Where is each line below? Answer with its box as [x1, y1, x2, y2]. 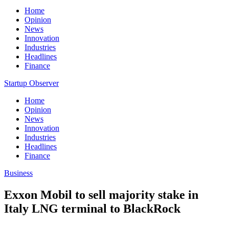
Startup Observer [4, 79, 59, 87]
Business [4, 169, 33, 177]
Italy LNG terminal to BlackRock [4, 201, 180, 215]
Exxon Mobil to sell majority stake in [4, 188, 198, 201]
